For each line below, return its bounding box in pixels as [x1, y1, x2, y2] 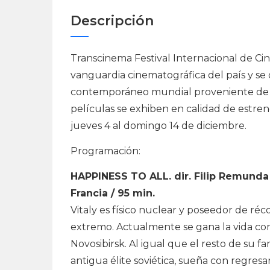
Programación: [71, 145, 140, 157]
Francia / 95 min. [71, 187, 155, 199]
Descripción [71, 12, 154, 29]
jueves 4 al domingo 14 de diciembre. [71, 119, 246, 131]
